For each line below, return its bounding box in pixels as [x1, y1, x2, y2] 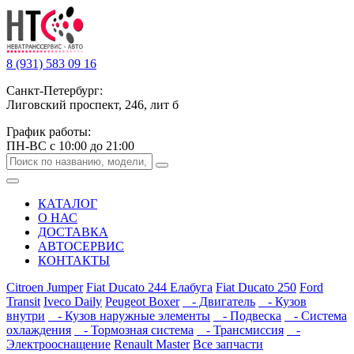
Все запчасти [193, 337, 263, 351]
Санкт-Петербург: [6, 84, 103, 97]
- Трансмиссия [197, 323, 284, 337]
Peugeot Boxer [105, 295, 179, 308]
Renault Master [114, 337, 190, 351]
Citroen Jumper [6, 281, 83, 294]
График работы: [6, 125, 91, 138]
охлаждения [6, 323, 71, 337]
